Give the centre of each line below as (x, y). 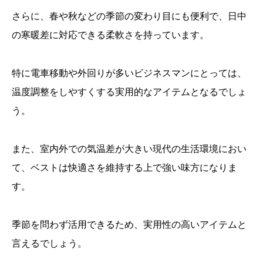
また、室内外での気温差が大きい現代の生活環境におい (129, 148)
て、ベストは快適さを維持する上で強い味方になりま (124, 167)
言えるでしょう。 (49, 243)
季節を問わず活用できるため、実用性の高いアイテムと (129, 224)
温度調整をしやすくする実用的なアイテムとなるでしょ (129, 91)
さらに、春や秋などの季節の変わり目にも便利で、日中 (129, 16)
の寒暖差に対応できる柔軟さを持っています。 (110, 34)
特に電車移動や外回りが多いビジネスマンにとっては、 (129, 73)
